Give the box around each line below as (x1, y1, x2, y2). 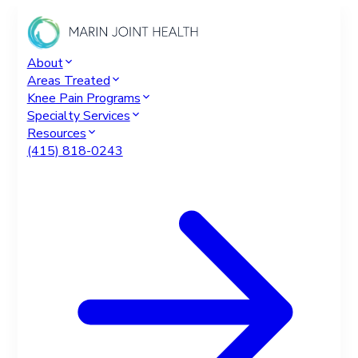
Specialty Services (26, 107, 130, 125)
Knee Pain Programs (26, 89, 141, 107)
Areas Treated (26, 72, 110, 89)
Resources (26, 125, 86, 142)
